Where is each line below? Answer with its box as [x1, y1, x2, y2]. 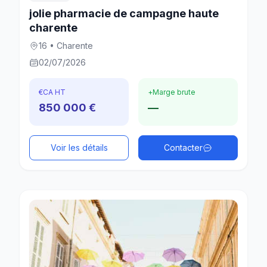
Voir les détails [50, 142, 108, 153]
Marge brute [153, 87, 195, 97]
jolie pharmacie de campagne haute [29, 7, 219, 20]
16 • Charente [39, 40, 93, 51]
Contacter [164, 142, 203, 153]
